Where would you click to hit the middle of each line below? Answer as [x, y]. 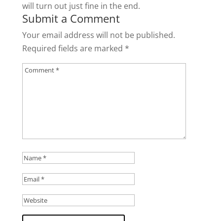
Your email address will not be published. [98, 35]
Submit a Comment [71, 18]
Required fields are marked [73, 49]
